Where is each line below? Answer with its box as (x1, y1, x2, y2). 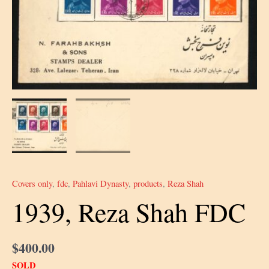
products (133, 177, 163, 189)
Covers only (12, 177, 52, 189)
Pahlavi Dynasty (73, 177, 128, 189)
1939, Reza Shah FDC (12, 195, 246, 230)
